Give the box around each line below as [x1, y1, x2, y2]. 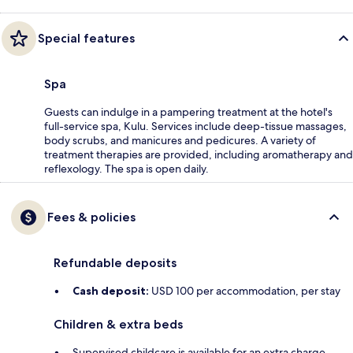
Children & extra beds [54, 317, 183, 333]
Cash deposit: [72, 284, 149, 299]
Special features [38, 31, 135, 46]
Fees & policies [47, 210, 136, 225]
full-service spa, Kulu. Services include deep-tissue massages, [44, 119, 347, 134]
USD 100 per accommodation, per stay [149, 284, 340, 299]
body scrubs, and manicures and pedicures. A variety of [44, 133, 316, 148]
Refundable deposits [54, 255, 176, 271]
